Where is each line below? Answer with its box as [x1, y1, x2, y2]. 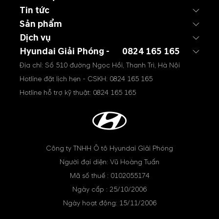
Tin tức [20, 4, 49, 16]
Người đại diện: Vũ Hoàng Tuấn [60, 157, 159, 166]
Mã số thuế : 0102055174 [69, 171, 150, 180]
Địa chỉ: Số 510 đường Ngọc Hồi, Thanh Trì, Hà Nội [20, 61, 180, 69]
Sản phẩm [20, 18, 62, 30]
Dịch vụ [20, 32, 51, 44]
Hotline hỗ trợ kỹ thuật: [20, 88, 93, 97]
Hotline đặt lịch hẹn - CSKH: [20, 74, 109, 83]
